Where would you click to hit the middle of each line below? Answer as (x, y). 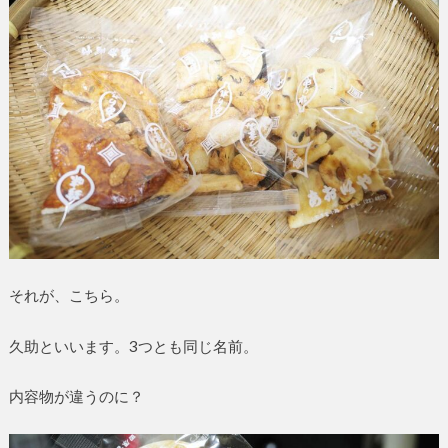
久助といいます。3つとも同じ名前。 (133, 345)
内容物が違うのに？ (76, 396)
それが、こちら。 (68, 295)
